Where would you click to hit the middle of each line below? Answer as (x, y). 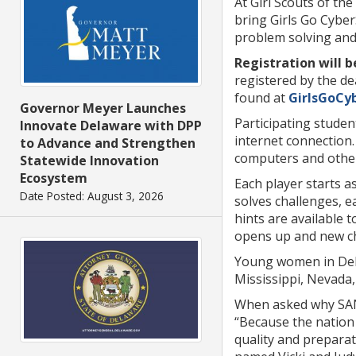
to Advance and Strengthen (108, 143)
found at (261, 98)
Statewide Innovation (89, 161)
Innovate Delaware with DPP (111, 126)
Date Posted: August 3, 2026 (92, 196)
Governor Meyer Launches (103, 108)
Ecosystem (54, 178)
